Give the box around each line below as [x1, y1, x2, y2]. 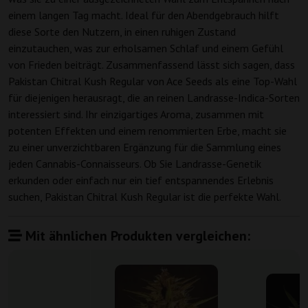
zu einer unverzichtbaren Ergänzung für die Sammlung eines [8, 140, 281, 155]
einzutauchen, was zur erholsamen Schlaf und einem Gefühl [8, 41, 283, 56]
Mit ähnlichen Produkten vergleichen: [22, 227, 250, 245]
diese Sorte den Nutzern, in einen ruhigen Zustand [8, 25, 236, 39]
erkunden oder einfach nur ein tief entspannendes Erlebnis [8, 173, 274, 188]
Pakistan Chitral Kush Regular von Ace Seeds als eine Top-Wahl [8, 74, 297, 89]
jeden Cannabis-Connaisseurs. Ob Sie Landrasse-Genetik [8, 157, 261, 171]
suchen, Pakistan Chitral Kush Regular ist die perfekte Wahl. [8, 190, 281, 204]
